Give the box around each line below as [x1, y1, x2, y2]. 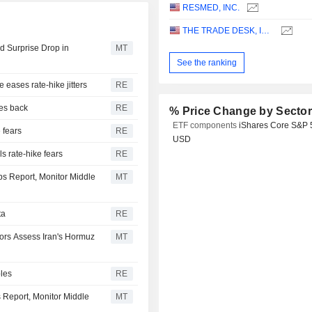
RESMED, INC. [182, 3, 240, 13]
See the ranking [177, 57, 237, 68]
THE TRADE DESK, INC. [261, 26, 270, 36]
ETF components [173, 120, 240, 131]
